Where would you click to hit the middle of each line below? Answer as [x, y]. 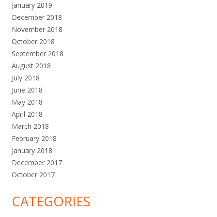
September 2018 [38, 53]
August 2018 [31, 65]
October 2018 [33, 41]
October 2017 [33, 174]
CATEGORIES [51, 201]
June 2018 [27, 90]
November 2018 [37, 29]
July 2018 [26, 77]
